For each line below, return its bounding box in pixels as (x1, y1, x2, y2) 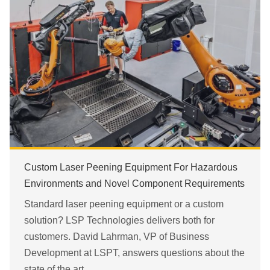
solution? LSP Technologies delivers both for (24, 215, 215, 225)
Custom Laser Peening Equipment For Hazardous (24, 162, 237, 172)
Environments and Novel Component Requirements (24, 178, 245, 189)
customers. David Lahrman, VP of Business (24, 231, 209, 242)
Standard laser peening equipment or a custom (24, 198, 224, 209)
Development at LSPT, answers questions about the (24, 247, 245, 258)
